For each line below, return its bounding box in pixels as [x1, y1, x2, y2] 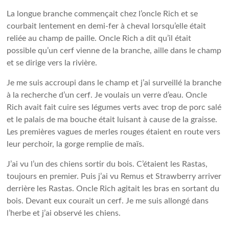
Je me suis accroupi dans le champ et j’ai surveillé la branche [7, 79, 222, 87]
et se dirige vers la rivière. [7, 59, 98, 67]
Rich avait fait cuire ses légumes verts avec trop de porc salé [7, 103, 222, 111]
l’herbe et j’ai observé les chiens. [7, 209, 121, 217]
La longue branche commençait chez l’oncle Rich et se [7, 10, 198, 18]
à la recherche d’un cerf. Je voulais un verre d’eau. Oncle [7, 91, 208, 99]
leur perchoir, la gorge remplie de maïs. [7, 140, 145, 148]
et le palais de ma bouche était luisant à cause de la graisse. [7, 116, 218, 124]
